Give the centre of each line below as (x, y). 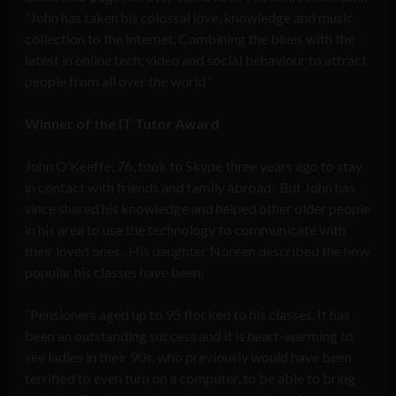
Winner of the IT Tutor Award (122, 123)
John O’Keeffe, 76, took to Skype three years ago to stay (194, 165)
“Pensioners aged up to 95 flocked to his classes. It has (187, 314)
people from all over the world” (118, 80)
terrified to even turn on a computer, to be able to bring (190, 377)
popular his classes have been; (114, 271)
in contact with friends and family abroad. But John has (190, 187)
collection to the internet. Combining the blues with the (190, 38)
